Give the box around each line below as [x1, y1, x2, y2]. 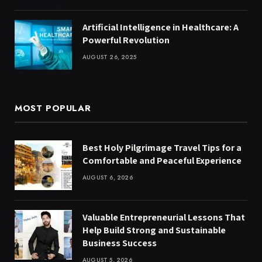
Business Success [82, 237, 157, 250]
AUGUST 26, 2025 [82, 52, 136, 61]
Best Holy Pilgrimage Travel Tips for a [82, 141, 242, 154]
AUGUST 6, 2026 [82, 173, 133, 182]
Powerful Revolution [82, 33, 170, 46]
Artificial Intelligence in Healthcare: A [82, 20, 239, 33]
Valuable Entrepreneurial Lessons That [82, 211, 245, 224]
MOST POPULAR [15, 101, 91, 115]
